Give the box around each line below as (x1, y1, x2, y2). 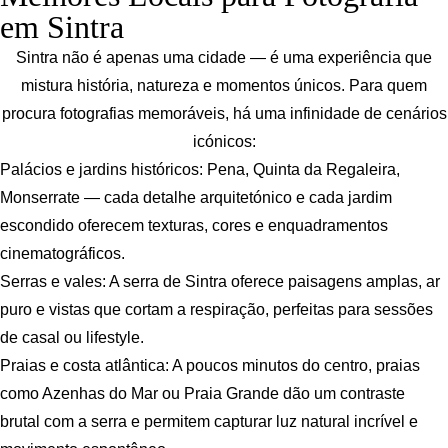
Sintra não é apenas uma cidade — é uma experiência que (16, 49, 432, 67)
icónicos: (192, 133, 256, 151)
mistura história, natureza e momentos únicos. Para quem (21, 77, 427, 95)
